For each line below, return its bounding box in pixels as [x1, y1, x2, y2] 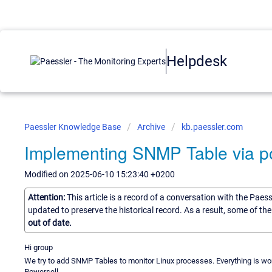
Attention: [28, 192, 67, 202]
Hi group [24, 242, 53, 252]
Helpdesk [166, 52, 227, 70]
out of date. [28, 217, 72, 228]
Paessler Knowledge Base [24, 122, 123, 132]
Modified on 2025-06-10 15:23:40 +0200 [24, 169, 175, 179]
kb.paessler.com [182, 122, 243, 132]
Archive [137, 122, 165, 132]
